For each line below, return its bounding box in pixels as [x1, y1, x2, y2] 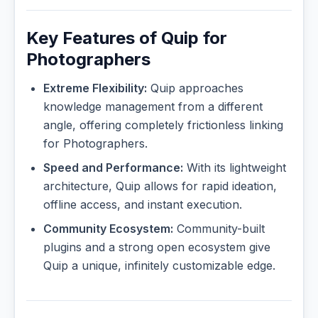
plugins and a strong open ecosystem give [43, 240, 270, 255]
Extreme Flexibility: [43, 81, 147, 96]
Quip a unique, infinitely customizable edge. [43, 258, 275, 273]
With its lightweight [183, 160, 286, 175]
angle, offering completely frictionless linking [43, 118, 283, 133]
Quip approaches [147, 81, 243, 96]
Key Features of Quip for [26, 28, 227, 49]
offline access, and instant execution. [43, 197, 242, 212]
